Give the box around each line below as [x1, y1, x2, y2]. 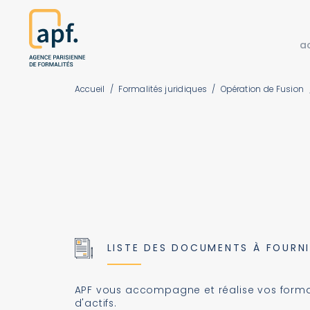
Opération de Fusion [220, 83, 304, 95]
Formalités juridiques [118, 83, 208, 95]
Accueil [74, 83, 105, 95]
